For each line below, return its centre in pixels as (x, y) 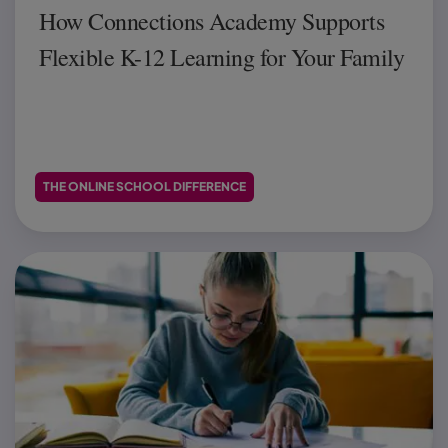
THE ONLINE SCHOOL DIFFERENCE (144, 186)
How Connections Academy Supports (211, 20)
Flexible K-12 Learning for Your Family (221, 56)
